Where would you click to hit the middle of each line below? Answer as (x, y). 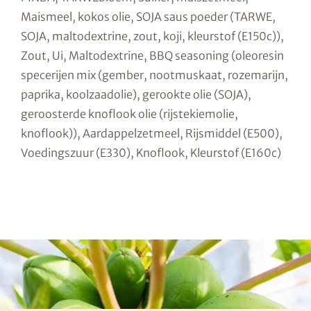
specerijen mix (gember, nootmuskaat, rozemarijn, (154, 75)
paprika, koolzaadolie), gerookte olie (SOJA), (136, 95)
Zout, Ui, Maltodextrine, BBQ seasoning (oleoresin (152, 56)
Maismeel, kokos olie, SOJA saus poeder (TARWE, (148, 17)
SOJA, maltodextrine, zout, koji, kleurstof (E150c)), (152, 36)
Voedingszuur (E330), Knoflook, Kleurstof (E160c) (151, 153)
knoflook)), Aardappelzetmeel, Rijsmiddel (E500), (152, 134)
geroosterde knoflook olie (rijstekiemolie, (129, 114)
